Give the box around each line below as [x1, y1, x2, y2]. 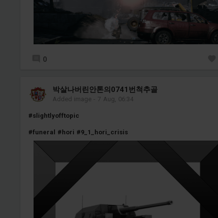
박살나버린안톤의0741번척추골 [52, 85, 158, 94]
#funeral [28, 128, 55, 136]
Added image [52, 95, 91, 103]
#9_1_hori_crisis [76, 128, 128, 136]
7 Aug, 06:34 [97, 95, 134, 103]
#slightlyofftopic [28, 111, 79, 119]
